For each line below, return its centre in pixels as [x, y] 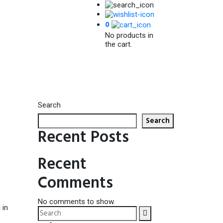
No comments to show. [76, 202]
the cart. [118, 45]
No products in [129, 36]
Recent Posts [83, 138]
